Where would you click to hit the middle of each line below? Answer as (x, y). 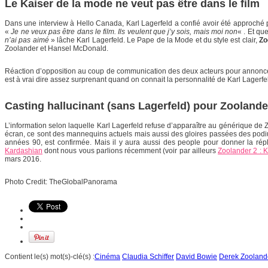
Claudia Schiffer (148, 256)
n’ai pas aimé (27, 40)
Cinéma (107, 256)
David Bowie (197, 256)
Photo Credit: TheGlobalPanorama (61, 182)
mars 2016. (23, 159)
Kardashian (24, 150)
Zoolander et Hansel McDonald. (57, 48)
